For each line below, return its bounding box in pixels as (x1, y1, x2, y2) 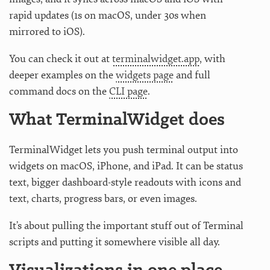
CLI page (109, 84, 148, 98)
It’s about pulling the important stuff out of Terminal (9, 219, 243, 232)
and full (174, 68, 210, 81)
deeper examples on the (9, 68, 116, 81)
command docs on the (9, 84, 109, 98)
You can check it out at (9, 52, 112, 65)
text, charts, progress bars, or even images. (9, 192, 197, 205)
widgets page (116, 68, 174, 81)
